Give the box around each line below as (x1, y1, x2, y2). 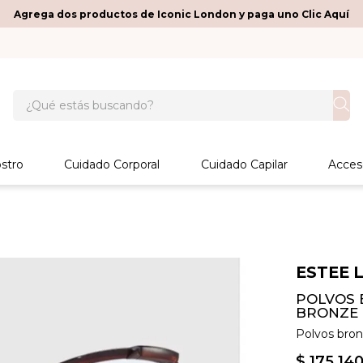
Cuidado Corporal (64, 157, 160, 172)
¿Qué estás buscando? (12, 88, 159, 104)
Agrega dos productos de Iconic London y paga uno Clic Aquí (14, 7, 349, 20)
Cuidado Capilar (200, 157, 288, 172)
